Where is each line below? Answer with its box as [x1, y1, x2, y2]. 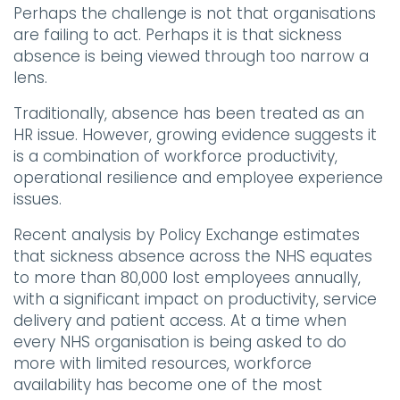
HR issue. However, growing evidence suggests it [13, 124, 377, 146]
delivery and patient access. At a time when [13, 310, 346, 332]
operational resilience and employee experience [13, 167, 383, 189]
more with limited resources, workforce [13, 353, 312, 375]
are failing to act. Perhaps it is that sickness [13, 24, 342, 46]
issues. [13, 188, 62, 211]
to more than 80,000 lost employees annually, [13, 267, 361, 289]
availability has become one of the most [13, 374, 322, 396]
